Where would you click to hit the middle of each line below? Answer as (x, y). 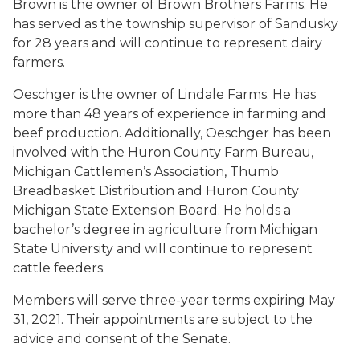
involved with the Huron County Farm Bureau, (163, 152)
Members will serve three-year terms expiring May (174, 300)
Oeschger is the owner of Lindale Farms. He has (164, 94)
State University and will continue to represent (163, 249)
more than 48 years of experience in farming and (170, 114)
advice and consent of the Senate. (122, 339)
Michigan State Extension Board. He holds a (152, 210)
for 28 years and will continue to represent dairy (168, 43)
